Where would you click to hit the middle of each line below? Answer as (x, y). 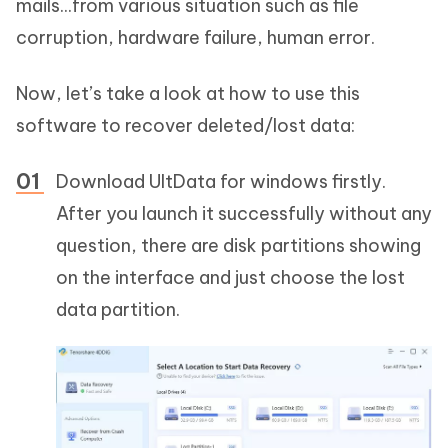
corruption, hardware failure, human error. (195, 37)
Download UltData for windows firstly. (221, 181)
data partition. (118, 309)
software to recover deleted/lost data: (185, 125)
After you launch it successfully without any (244, 213)
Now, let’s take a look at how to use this (188, 93)
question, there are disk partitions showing (238, 245)
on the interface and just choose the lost (230, 277)
